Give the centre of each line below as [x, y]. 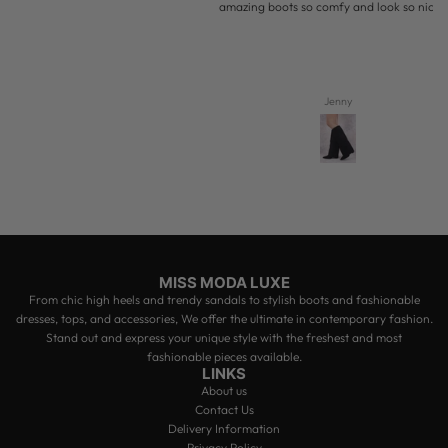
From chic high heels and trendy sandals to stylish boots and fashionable [224, 299]
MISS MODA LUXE [224, 282]
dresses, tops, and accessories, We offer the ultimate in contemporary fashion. [224, 318]
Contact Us [224, 409]
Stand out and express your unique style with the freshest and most [224, 337]
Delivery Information [224, 428]
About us [224, 390]
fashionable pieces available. [224, 356]
